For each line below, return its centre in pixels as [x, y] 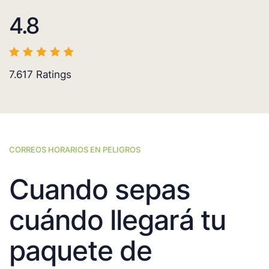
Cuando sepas [100, 189]
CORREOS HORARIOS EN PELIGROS [75, 150]
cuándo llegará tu [117, 220]
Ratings [52, 75]
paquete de [80, 251]
